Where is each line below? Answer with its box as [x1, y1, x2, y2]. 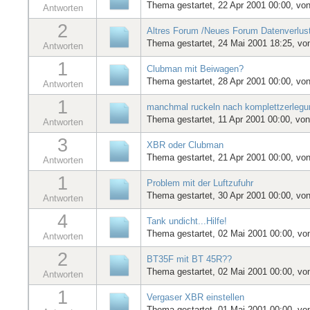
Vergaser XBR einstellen [147, 291, 244, 302]
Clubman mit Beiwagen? [147, 63, 244, 74]
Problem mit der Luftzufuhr [147, 177, 253, 188]
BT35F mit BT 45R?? [147, 253, 232, 264]
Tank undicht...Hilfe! [147, 215, 227, 226]
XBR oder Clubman [147, 139, 224, 150]
